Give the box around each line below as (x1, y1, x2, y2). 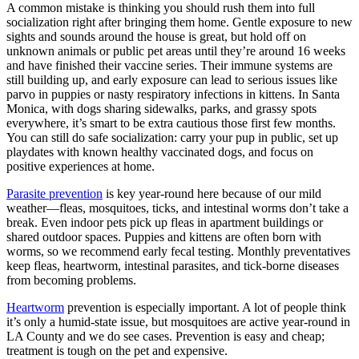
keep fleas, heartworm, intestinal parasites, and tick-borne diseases (6, 258, 339, 272)
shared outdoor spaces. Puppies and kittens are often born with (6, 229, 321, 244)
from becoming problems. (6, 272, 136, 287)
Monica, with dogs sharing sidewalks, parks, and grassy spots (6, 101, 317, 115)
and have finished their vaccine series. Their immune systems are (6, 58, 333, 72)
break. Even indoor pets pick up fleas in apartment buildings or (6, 215, 323, 229)
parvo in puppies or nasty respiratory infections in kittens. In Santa (6, 87, 340, 101)
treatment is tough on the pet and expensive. (6, 343, 228, 357)
